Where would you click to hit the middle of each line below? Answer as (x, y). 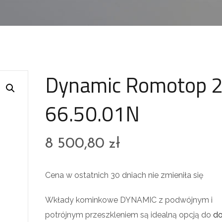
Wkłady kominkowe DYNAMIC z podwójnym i (129, 200)
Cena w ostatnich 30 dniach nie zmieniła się (124, 175)
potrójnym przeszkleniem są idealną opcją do (129, 215)
